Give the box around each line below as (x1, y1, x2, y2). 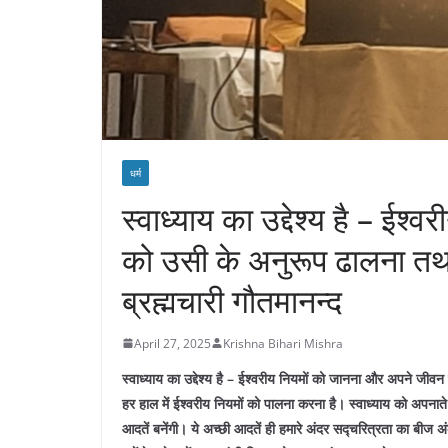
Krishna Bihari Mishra (223, 334, 343, 352)
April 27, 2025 (134, 334, 211, 352)
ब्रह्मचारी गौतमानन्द (122, 278, 342, 322)
